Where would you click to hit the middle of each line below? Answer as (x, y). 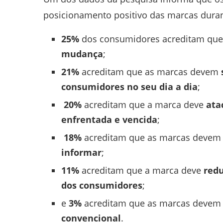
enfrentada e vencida (109, 119)
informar (81, 152)
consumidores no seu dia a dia (129, 86)
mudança (82, 54)
